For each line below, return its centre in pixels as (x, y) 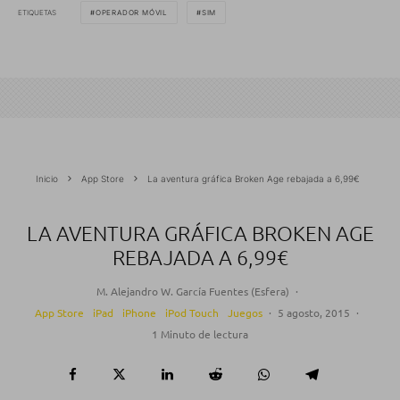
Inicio (47, 179)
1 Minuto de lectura (200, 334)
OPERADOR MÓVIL (132, 13)
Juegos (245, 313)
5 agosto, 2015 (314, 313)
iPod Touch (192, 313)
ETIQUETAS (37, 12)
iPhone (139, 313)
